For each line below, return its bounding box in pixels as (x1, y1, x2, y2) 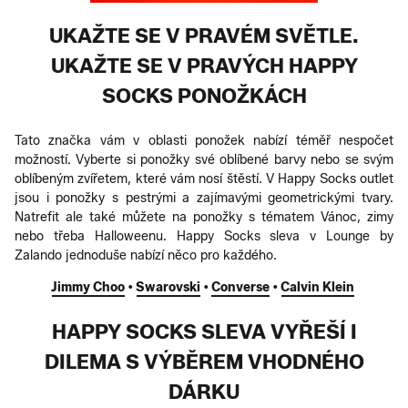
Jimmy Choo (51, 279, 125, 295)
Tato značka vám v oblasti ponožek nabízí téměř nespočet (15, 132, 393, 148)
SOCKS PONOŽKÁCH (101, 83, 307, 108)
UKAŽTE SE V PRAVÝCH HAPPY (50, 53, 358, 78)
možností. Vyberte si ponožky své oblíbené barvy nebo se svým (15, 151, 393, 168)
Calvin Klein (280, 279, 354, 295)
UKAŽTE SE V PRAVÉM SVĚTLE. (49, 23, 359, 48)
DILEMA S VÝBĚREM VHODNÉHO (44, 349, 364, 374)
